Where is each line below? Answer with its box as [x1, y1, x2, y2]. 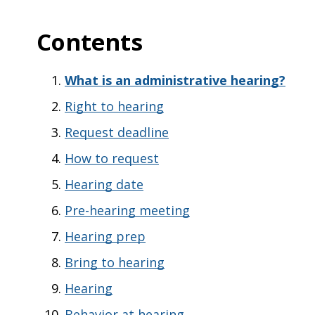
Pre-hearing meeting [65, 202, 190, 219]
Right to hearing [65, 98, 164, 115]
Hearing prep [65, 228, 146, 245]
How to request [65, 150, 159, 167]
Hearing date [65, 176, 143, 193]
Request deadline [65, 124, 169, 141]
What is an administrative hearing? [65, 72, 285, 89]
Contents [37, 26, 143, 58]
